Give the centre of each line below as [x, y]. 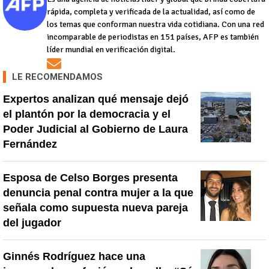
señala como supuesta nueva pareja [95, 208]
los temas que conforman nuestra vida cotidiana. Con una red [156, 25]
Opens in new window [107, 63]
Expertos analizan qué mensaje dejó [96, 99]
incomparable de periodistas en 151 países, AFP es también [153, 37]
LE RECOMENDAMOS [57, 77]
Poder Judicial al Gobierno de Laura [95, 129]
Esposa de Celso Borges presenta [90, 178]
